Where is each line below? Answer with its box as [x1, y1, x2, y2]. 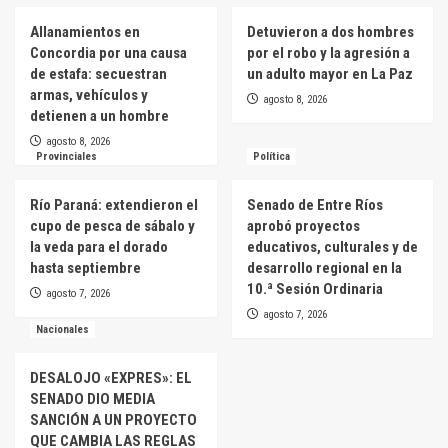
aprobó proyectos [246, 216, 360, 235]
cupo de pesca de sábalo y [30, 216, 195, 235]
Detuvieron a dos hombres [246, 22, 414, 41]
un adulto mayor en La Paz [246, 64, 413, 83]
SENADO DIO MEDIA [30, 389, 155, 408]
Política [252, 149, 290, 163]
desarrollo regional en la [246, 258, 402, 277]
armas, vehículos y [30, 85, 148, 104]
